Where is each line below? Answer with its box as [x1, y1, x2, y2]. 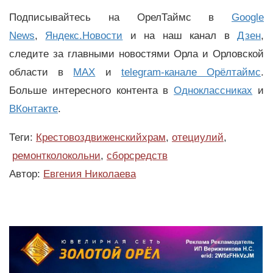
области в [9, 66, 74, 79]
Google [232, 12, 264, 24]
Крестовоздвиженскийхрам [36, 131, 166, 143]
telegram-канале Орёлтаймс [121, 66, 261, 79]
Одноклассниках [174, 85, 253, 97]
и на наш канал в [122, 30, 238, 42]
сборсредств [107, 149, 168, 161]
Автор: [9, 168, 43, 180]
